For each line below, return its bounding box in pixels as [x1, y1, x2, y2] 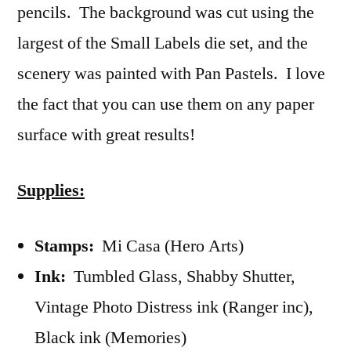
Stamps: [34, 234, 102, 257]
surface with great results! [17, 123, 195, 146]
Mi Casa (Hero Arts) [102, 234, 244, 257]
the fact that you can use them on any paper [17, 92, 314, 115]
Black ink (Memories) [34, 326, 186, 349]
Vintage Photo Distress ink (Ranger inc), [34, 295, 313, 318]
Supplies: [17, 179, 85, 201]
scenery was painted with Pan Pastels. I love [17, 62, 325, 85]
